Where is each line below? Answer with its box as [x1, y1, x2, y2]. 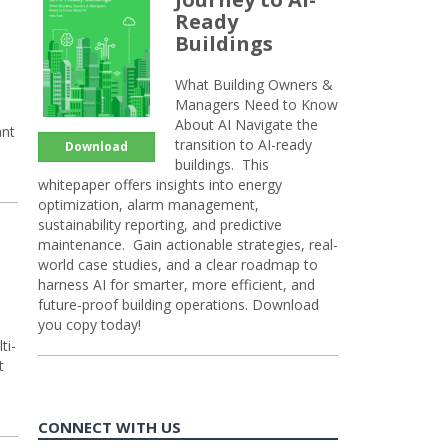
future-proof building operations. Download [38, 295, 319, 314]
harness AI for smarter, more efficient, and [38, 275, 315, 294]
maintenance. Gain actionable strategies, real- [38, 235, 338, 254]
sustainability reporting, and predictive [38, 215, 282, 234]
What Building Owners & [175, 75, 333, 94]
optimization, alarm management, [38, 195, 259, 214]
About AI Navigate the [175, 115, 318, 134]
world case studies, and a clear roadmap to [38, 255, 318, 274]
